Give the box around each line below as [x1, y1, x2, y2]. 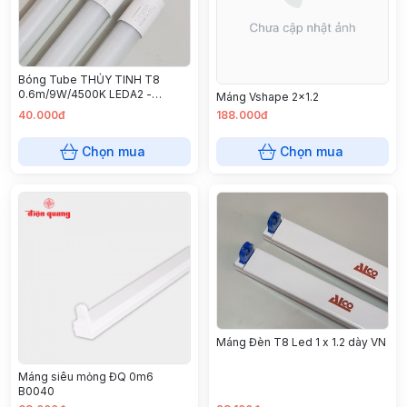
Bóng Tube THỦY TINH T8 [18, 72, 160, 86]
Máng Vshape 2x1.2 [216, 89, 319, 104]
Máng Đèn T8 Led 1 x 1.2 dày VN [216, 334, 386, 349]
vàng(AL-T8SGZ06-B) [18, 101, 134, 115]
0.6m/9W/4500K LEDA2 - [18, 86, 152, 101]
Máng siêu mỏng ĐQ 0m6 [18, 369, 154, 383]
